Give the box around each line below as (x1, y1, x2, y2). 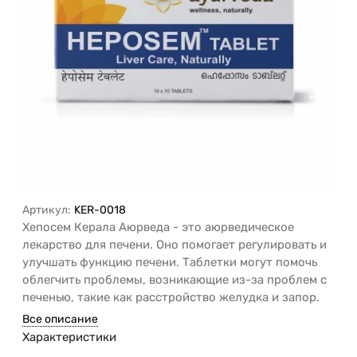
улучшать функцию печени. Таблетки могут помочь (22, 255, 317, 270)
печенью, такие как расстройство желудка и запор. (22, 290, 320, 305)
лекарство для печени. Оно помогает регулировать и (22, 237, 327, 253)
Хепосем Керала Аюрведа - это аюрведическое (22, 220, 294, 235)
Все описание (22, 312, 98, 327)
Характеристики (22, 330, 116, 345)
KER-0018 (74, 203, 126, 218)
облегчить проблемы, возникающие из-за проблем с (22, 273, 327, 288)
